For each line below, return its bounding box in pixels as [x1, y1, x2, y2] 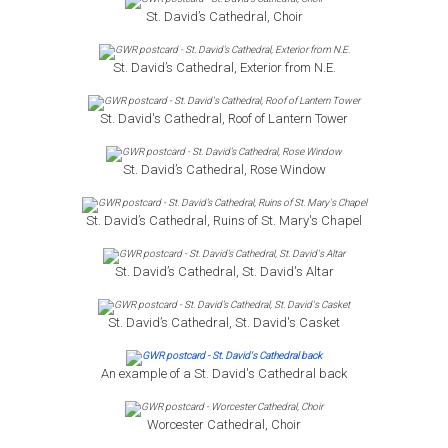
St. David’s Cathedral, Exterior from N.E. [112, 60, 336, 76]
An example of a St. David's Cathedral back [100, 366, 348, 382]
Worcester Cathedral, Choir [147, 417, 301, 433]
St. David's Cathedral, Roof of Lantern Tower [100, 111, 348, 127]
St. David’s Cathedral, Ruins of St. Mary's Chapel [86, 213, 362, 229]
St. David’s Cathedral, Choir [145, 9, 303, 25]
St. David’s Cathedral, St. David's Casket [108, 315, 340, 331]
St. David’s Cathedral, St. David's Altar [114, 264, 334, 280]
